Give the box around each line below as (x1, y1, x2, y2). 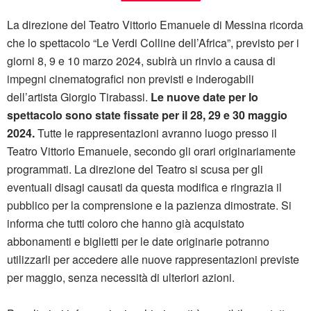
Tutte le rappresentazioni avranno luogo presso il (35, 124, 277, 141)
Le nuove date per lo (151, 88, 258, 105)
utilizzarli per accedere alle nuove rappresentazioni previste (7, 251, 299, 267)
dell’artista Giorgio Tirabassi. (7, 88, 151, 105)
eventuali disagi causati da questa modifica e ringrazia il (7, 178, 282, 195)
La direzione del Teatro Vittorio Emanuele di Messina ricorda (7, 16, 303, 33)
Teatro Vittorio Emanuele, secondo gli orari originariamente (7, 142, 296, 159)
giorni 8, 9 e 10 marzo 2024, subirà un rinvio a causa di (7, 52, 276, 69)
